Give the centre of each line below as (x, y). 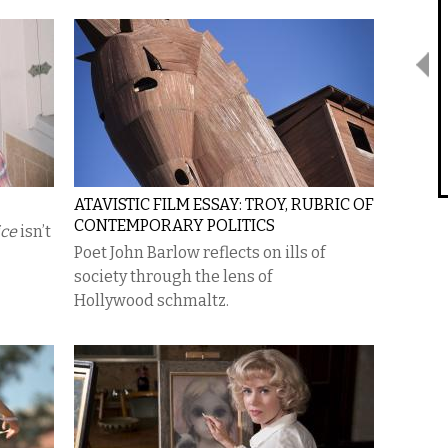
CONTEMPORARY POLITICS (174, 225)
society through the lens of (173, 276)
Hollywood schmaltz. (151, 300)
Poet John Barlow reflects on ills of (199, 252)
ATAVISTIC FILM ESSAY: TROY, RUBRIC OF (224, 204)
